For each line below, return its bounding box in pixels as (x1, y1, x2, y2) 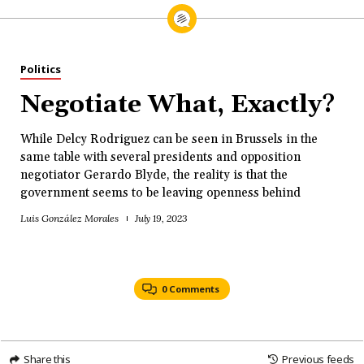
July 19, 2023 (134, 212, 188, 225)
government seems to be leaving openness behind (20, 184, 301, 201)
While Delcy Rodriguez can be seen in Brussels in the (20, 131, 318, 147)
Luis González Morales (20, 212, 119, 225)
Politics (20, 61, 61, 76)
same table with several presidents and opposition (20, 149, 301, 165)
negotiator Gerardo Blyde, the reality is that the (20, 167, 288, 183)
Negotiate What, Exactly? (20, 89, 336, 120)
